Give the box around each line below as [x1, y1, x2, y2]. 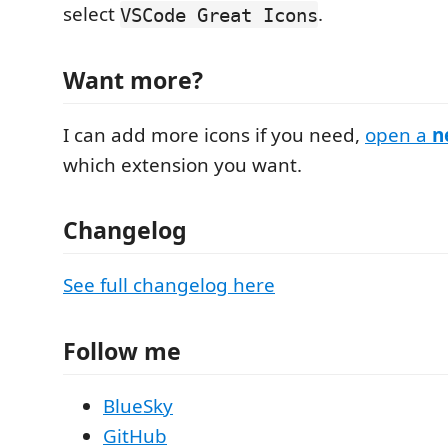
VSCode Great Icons [120, 3, 318, 26]
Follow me [63, 334, 181, 367]
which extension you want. [63, 151, 302, 178]
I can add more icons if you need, [63, 121, 365, 148]
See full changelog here [63, 272, 275, 299]
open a [365, 121, 432, 148]
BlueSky [103, 392, 173, 419]
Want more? [63, 63, 203, 96]
